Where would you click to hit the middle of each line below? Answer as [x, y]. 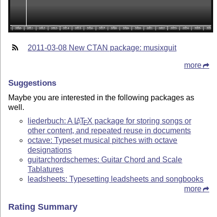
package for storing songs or [142, 121]
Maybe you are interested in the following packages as [101, 97]
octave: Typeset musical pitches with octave [103, 140]
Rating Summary [43, 207]
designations [50, 150]
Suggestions [32, 83]
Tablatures [46, 169]
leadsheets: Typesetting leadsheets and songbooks [116, 179]
